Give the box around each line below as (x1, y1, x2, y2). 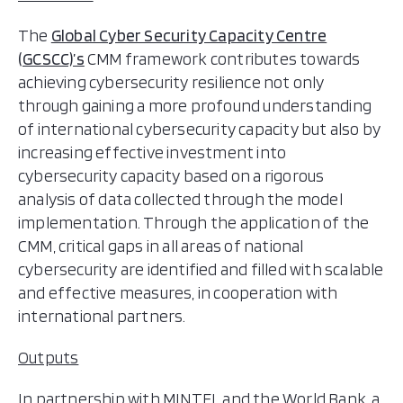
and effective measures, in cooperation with (18, 282, 338, 303)
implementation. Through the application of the (18, 212, 370, 233)
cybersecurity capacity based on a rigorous (18, 166, 325, 186)
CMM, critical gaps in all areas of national (18, 236, 304, 256)
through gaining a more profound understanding (18, 95, 372, 116)
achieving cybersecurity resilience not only (18, 72, 325, 93)
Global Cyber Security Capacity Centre (50, 25, 327, 46)
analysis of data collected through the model (18, 189, 343, 210)
